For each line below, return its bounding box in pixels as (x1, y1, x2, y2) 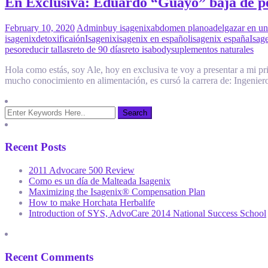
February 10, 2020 (5, 22, 75, 33)
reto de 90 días (70, 44, 125, 54)
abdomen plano (151, 22, 209, 33)
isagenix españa (190, 33, 249, 44)
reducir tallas (22, 44, 70, 54)
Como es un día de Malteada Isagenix (29, 176, 170, 186)
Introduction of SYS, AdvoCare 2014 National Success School (29, 208, 266, 218)
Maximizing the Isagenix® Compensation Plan (29, 187, 205, 197)
